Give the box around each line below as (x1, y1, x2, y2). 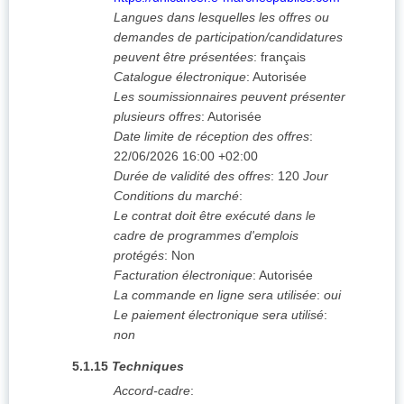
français (261, 50, 306, 65)
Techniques (112, 359, 184, 374)
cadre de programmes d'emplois (114, 228, 298, 243)
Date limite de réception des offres (114, 129, 309, 144)
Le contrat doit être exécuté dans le (114, 208, 316, 224)
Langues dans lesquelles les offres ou (114, 10, 329, 25)
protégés (114, 248, 164, 263)
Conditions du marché (114, 188, 239, 204)
